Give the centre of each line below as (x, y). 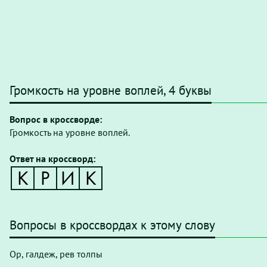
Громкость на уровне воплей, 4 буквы (111, 90)
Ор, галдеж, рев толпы (56, 254)
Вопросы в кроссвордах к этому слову (112, 225)
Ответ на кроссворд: (52, 159)
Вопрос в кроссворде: (56, 119)
